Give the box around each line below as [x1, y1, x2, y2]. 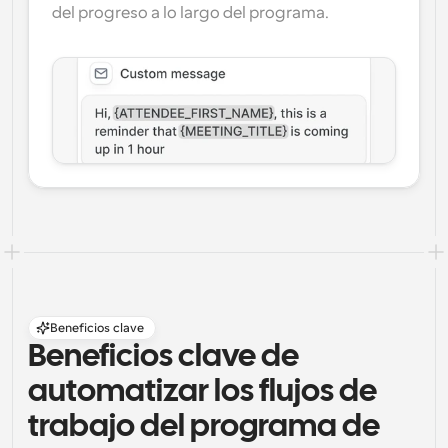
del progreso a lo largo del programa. [52, 4, 329, 22]
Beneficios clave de [28, 343, 299, 372]
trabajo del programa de [28, 413, 380, 442]
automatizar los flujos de [28, 378, 377, 407]
